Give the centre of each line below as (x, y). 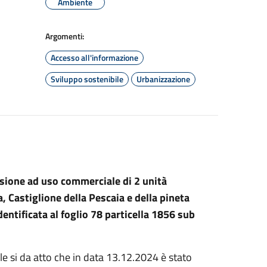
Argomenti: (65, 36)
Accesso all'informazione (94, 58)
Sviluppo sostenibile (87, 79)
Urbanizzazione (163, 79)
